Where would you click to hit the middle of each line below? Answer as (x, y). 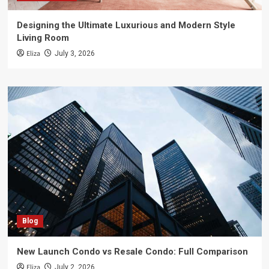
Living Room (43, 38)
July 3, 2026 (74, 53)
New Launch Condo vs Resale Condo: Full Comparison (132, 252)
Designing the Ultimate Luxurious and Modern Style (126, 25)
